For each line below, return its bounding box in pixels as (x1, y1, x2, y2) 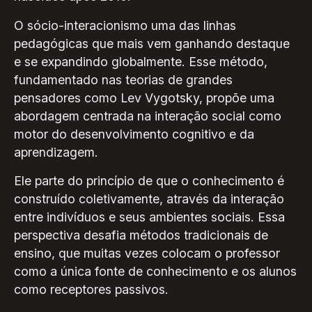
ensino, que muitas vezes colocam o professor (13, 246, 280, 261)
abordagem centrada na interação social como (13, 108, 281, 123)
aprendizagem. (13, 144, 98, 159)
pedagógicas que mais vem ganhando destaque (13, 36, 290, 51)
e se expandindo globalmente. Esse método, (13, 54, 267, 69)
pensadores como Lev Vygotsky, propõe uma (13, 90, 274, 105)
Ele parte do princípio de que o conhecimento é (13, 173, 284, 189)
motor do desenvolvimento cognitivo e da (13, 126, 254, 141)
